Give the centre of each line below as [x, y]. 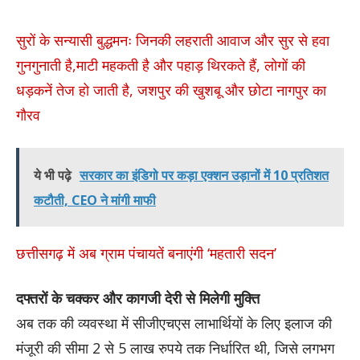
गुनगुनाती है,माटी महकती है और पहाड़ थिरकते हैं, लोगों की [161, 65]
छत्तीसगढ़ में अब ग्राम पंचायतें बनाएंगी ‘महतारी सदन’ [146, 253]
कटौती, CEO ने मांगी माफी [95, 200]
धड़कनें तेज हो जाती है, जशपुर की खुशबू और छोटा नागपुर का [171, 90]
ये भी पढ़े [53, 175]
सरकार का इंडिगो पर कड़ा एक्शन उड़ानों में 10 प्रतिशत [204, 175]
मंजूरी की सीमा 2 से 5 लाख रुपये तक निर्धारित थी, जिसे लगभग [175, 348]
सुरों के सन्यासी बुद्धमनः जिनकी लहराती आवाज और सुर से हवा [173, 40]
